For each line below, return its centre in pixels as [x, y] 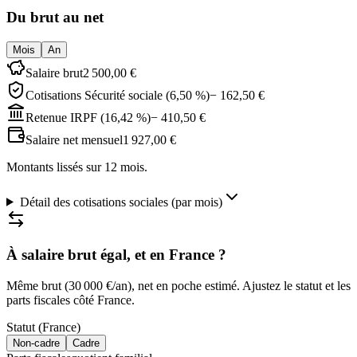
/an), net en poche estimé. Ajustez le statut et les [231, 286]
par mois [196, 202]
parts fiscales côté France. [71, 300]
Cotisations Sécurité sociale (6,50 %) [118, 95]
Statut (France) [43, 328]
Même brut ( [37, 286]
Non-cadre [36, 343]
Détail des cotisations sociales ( [97, 202]
